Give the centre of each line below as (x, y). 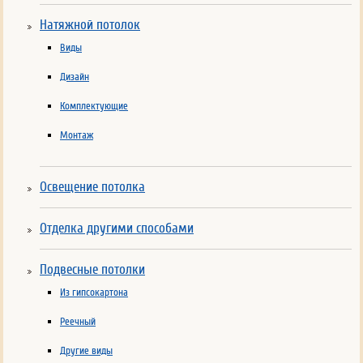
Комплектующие (94, 106)
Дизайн (75, 77)
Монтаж (77, 135)
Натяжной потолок (90, 25)
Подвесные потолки (92, 269)
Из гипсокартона (94, 293)
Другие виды (86, 351)
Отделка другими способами (117, 228)
